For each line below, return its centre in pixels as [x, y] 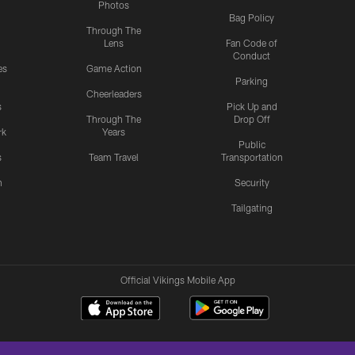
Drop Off [252, 119]
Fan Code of [252, 43]
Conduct [252, 56]
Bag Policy [252, 18]
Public [252, 145]
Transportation [252, 157]
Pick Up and [252, 107]
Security [252, 183]
